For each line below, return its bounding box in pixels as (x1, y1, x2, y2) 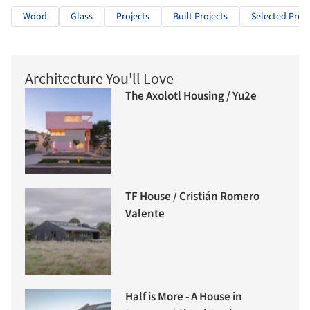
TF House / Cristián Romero (125, 188, 259, 206)
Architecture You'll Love (25, 68, 174, 88)
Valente (125, 206, 165, 223)
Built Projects (173, 9, 228, 24)
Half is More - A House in (125, 289, 242, 306)
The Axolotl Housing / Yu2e (125, 88, 257, 105)
